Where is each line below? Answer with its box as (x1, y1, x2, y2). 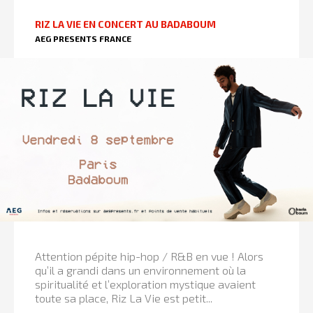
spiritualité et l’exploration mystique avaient (35, 277, 256, 291)
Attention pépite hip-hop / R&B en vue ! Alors (35, 249, 263, 263)
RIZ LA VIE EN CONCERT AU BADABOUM (35, 17, 216, 30)
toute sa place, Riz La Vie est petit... (35, 291, 212, 305)
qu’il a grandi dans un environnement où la (35, 263, 246, 277)
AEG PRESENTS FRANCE (35, 33, 131, 43)
